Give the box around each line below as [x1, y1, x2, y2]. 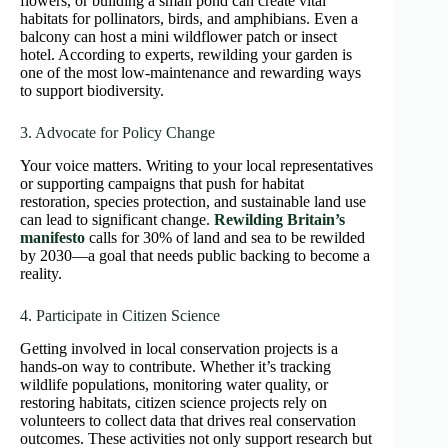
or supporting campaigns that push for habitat [20, 174, 304, 192]
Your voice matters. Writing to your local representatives [20, 156, 373, 174]
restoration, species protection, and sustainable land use [20, 192, 366, 210]
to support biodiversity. [20, 82, 164, 100]
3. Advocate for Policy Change [20, 124, 215, 142]
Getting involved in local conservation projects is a [20, 339, 338, 357]
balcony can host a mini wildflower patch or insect [20, 28, 337, 46]
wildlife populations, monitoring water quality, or [20, 375, 328, 393]
